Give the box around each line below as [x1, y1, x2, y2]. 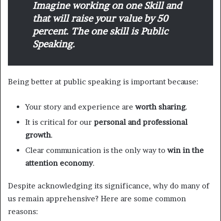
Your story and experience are [25, 102, 135, 111]
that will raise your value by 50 [33, 12, 168, 24]
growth [25, 130, 51, 140]
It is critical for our [25, 117, 94, 127]
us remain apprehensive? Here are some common [8, 193, 186, 203]
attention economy [25, 158, 93, 168]
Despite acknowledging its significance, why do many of [8, 181, 209, 190]
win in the [167, 145, 204, 155]
